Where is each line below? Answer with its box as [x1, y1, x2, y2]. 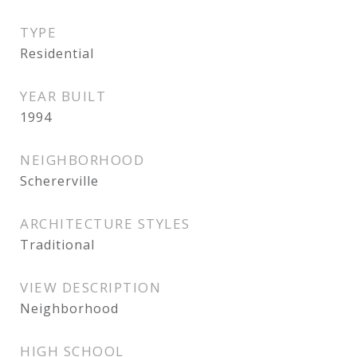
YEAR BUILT [20, 87, 106, 105]
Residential [20, 45, 94, 62]
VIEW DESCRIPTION [20, 278, 161, 296]
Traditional [20, 236, 95, 253]
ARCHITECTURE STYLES [20, 214, 190, 233]
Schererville [20, 172, 99, 190]
